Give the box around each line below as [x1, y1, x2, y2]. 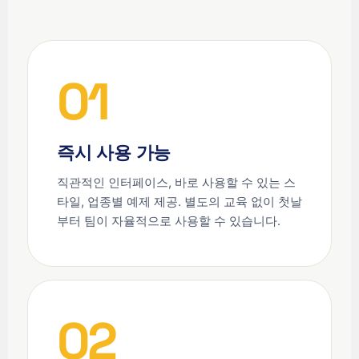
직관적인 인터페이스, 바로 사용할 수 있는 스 [57, 175, 296, 191]
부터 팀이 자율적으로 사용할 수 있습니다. [57, 213, 280, 229]
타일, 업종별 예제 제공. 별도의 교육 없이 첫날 [57, 194, 302, 210]
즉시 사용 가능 [57, 141, 171, 164]
